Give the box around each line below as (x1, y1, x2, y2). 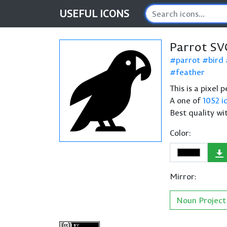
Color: (170, 128, 191, 138)
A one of (170, 95, 203, 105)
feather (176, 67, 205, 77)
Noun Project (176, 195, 226, 205)
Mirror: (170, 171, 197, 181)
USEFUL (59, 7, 100, 20)
